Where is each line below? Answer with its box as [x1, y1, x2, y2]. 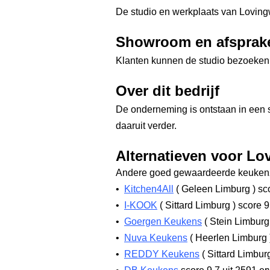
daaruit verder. [116, 121, 177, 131]
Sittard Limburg [163, 200, 233, 210]
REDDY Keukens [124, 249, 199, 259]
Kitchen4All [124, 184, 174, 194]
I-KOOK [124, 200, 157, 210]
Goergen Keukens [124, 216, 202, 227]
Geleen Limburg [179, 184, 253, 194]
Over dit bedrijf [116, 83, 219, 99]
